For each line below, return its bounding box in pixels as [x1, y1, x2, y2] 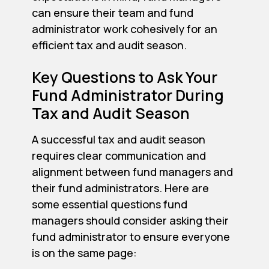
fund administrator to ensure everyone [31, 229, 230, 244]
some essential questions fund [31, 197, 187, 212]
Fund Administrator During [31, 85, 224, 106]
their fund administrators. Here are [31, 181, 209, 196]
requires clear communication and [31, 148, 206, 163]
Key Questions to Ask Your [31, 67, 217, 88]
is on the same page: [31, 246, 137, 261]
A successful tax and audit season [31, 132, 205, 147]
